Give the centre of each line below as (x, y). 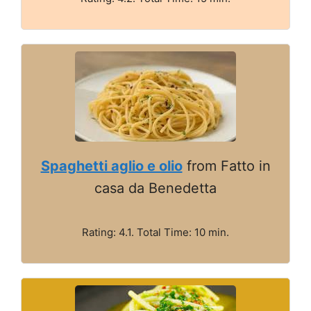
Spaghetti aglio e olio (111, 166)
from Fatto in (226, 166)
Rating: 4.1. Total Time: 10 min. (155, 232)
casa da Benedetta (155, 188)
